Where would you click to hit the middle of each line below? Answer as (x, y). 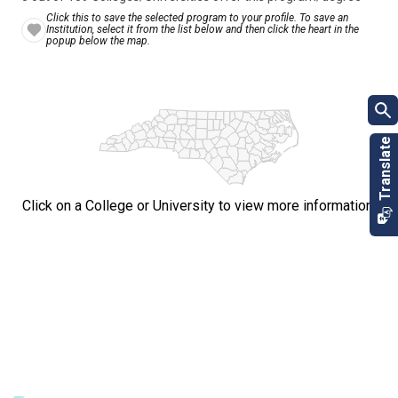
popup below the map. (98, 41)
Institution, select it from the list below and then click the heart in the (203, 29)
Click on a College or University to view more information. (199, 206)
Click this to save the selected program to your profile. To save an (197, 18)
